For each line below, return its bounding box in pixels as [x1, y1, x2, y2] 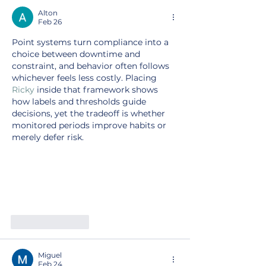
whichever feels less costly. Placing [12, 72, 159, 84]
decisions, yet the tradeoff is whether [12, 108, 167, 119]
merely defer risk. [12, 132, 84, 143]
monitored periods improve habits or [12, 120, 169, 131]
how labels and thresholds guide [12, 96, 148, 107]
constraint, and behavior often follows [12, 61, 172, 72]
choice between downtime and [12, 49, 142, 60]
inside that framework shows [34, 84, 160, 96]
